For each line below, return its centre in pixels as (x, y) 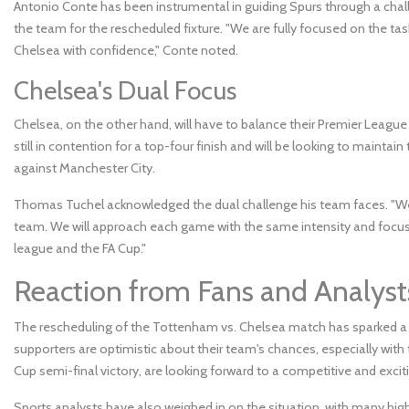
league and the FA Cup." (80, 248)
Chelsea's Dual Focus (125, 90)
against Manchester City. (84, 168)
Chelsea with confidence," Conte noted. (126, 50)
